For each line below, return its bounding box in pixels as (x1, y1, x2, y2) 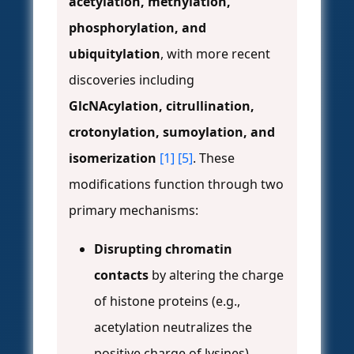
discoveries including (69, 71, 194, 89)
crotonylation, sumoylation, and (69, 123, 275, 141)
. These (193, 149, 235, 168)
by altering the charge (149, 266, 284, 284)
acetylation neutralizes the (94, 318, 252, 337)
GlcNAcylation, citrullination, (69, 97, 254, 115)
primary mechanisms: (69, 201, 198, 220)
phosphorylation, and (69, 19, 206, 37)
